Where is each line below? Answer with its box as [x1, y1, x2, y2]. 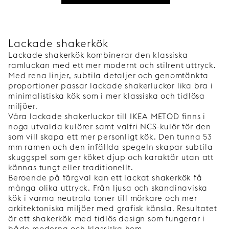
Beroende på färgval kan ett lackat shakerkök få [8, 173, 202, 183]
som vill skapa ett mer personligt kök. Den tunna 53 [8, 132, 212, 142]
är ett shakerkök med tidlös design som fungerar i [8, 214, 205, 224]
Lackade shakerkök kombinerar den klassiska [8, 50, 188, 60]
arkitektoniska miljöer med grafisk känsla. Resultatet [8, 203, 217, 214]
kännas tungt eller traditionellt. [8, 163, 133, 173]
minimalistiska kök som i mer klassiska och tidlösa [8, 91, 205, 101]
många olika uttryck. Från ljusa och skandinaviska [8, 183, 208, 193]
